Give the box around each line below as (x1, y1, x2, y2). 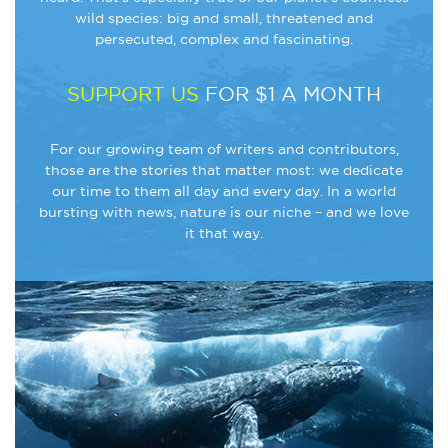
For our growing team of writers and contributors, (49, 140, 399, 157)
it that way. (185, 224, 263, 241)
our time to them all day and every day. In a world (52, 182, 396, 199)
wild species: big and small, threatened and (75, 9, 373, 26)
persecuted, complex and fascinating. (95, 30, 353, 47)
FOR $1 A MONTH (205, 83, 381, 106)
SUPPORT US (67, 83, 199, 106)
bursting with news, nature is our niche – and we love (39, 203, 409, 220)
